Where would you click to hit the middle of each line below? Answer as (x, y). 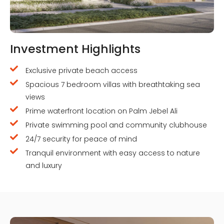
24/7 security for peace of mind (81, 139)
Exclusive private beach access (81, 70)
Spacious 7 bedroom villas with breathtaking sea (113, 84)
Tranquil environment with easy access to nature (113, 153)
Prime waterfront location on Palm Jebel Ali (101, 111)
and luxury (44, 165)
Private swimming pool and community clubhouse (116, 125)
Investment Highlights (75, 48)
